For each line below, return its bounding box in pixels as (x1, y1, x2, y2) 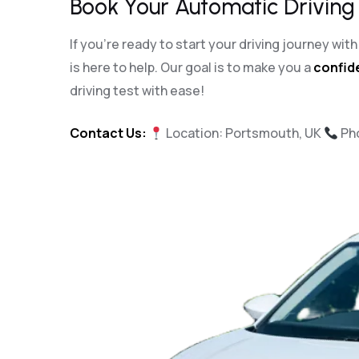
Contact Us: (70, 124, 147, 142)
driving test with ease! (70, 82, 204, 99)
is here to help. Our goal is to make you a (70, 58, 313, 76)
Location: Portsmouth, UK (163, 124, 325, 142)
